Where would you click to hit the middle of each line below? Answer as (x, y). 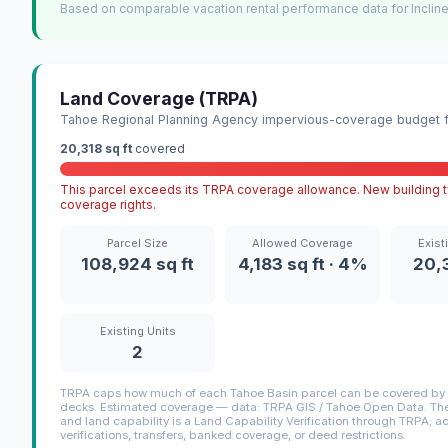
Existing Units (137, 331)
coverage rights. (108, 205)
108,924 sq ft (138, 264)
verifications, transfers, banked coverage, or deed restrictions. (233, 435)
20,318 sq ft (96, 149)
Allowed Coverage (303, 243)
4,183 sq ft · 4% (302, 264)
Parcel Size (138, 243)
